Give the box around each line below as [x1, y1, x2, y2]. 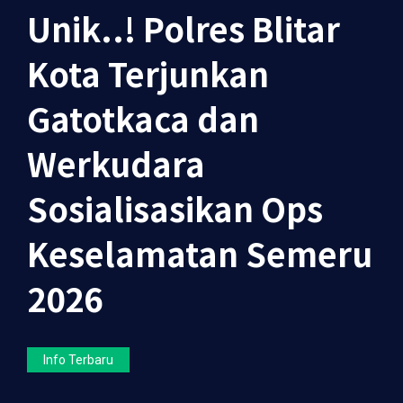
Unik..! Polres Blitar [27, 4, 340, 51]
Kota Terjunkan [27, 49, 269, 96]
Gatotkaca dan [27, 94, 259, 141]
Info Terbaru [43, 353, 113, 367]
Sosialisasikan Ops [27, 184, 323, 231]
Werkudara [27, 139, 205, 186]
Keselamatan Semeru [27, 229, 372, 276]
